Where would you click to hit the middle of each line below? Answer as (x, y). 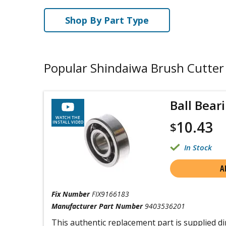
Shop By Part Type (107, 20)
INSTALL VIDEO (68, 122)
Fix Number (71, 194)
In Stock (198, 147)
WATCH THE (68, 117)
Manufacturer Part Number (97, 206)
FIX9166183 (110, 194)
